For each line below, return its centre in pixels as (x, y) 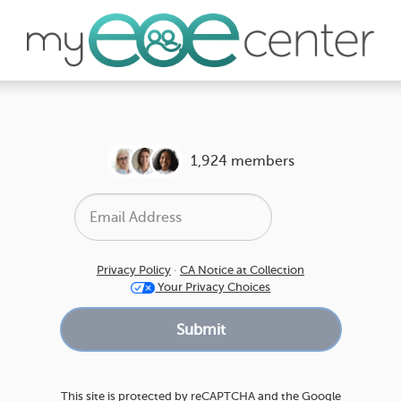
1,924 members (243, 161)
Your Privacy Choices (213, 286)
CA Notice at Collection (242, 269)
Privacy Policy (134, 269)
